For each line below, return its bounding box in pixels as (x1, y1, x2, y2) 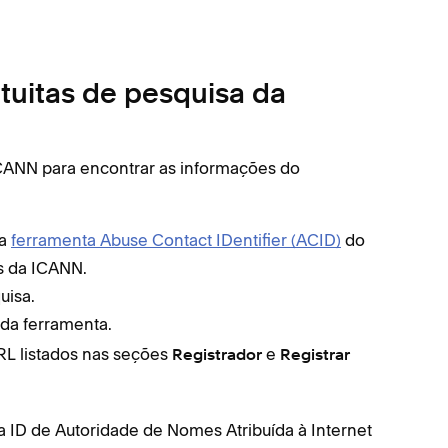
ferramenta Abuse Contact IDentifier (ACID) (11, 229, 341, 250)
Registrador (172, 347, 262, 364)
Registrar (280, 347, 350, 364)
